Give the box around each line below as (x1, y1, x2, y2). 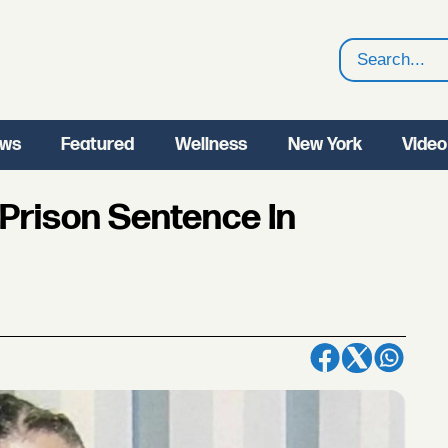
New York (287, 134, 362, 155)
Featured (61, 134, 135, 155)
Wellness (174, 134, 247, 155)
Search (340, 62, 402, 83)
